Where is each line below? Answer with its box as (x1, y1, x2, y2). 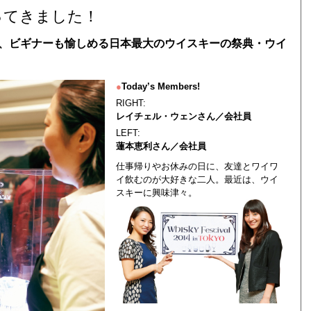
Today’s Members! (121, 81, 200, 92)
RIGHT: (115, 98, 146, 108)
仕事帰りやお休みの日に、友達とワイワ (115, 161, 278, 171)
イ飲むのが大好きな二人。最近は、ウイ (115, 174, 278, 185)
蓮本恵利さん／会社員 (115, 141, 206, 151)
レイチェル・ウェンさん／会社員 (115, 111, 251, 121)
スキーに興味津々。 (115, 187, 197, 198)
